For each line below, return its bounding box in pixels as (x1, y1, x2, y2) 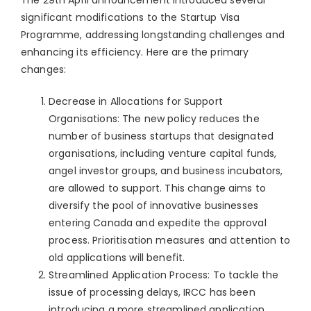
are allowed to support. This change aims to (49, 180, 267, 195)
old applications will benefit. (49, 250, 185, 264)
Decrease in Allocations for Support (49, 94, 223, 108)
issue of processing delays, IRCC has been (49, 285, 255, 299)
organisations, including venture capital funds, (49, 146, 277, 160)
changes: (21, 62, 67, 76)
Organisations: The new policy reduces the (49, 111, 260, 126)
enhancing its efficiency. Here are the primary (21, 44, 249, 59)
